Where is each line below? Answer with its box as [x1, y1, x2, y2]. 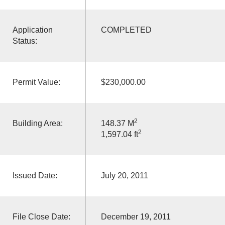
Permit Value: [12, 77, 60, 86]
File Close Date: [12, 212, 70, 221]
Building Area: [12, 119, 63, 128]
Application [12, 25, 53, 34]
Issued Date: [12, 171, 57, 180]
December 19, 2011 [100, 212, 171, 221]
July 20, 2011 [100, 171, 148, 180]
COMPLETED [100, 25, 152, 34]
